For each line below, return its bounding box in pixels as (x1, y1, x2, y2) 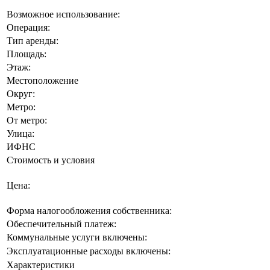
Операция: (7, 22, 50, 33)
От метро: (7, 115, 47, 125)
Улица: (7, 128, 34, 139)
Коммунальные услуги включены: (7, 231, 147, 242)
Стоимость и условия (7, 154, 95, 165)
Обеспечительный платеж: (7, 218, 116, 229)
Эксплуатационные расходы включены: (7, 245, 171, 256)
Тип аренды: (7, 35, 58, 46)
